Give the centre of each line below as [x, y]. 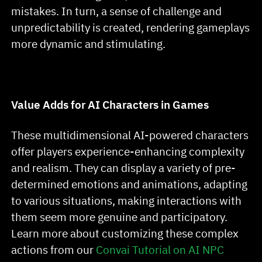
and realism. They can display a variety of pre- [124, 167]
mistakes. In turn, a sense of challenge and [117, 11]
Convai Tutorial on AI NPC [160, 249]
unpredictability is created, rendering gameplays [131, 27]
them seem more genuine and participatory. [120, 216]
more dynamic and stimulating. [90, 44]
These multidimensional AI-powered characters [130, 135]
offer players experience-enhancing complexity [128, 151]
